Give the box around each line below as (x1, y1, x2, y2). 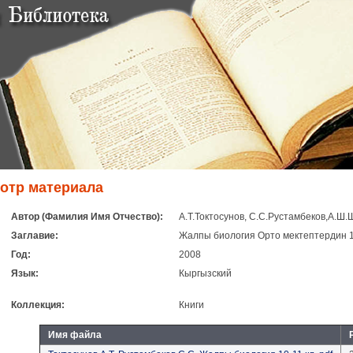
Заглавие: (11, 230, 58, 241)
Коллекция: (11, 299, 65, 310)
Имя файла (47, 329, 102, 340)
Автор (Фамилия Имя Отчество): (11, 211, 163, 222)
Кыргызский (179, 268, 232, 279)
